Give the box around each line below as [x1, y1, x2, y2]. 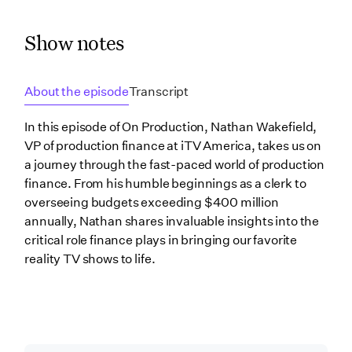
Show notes [24, 28, 124, 56]
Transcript [128, 83, 189, 99]
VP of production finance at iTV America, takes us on [24, 137, 322, 153]
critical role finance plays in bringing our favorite [24, 232, 298, 247]
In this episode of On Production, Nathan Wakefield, [24, 119, 317, 134]
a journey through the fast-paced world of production [24, 156, 325, 172]
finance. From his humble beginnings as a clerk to [24, 175, 306, 191]
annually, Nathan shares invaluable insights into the [24, 213, 320, 229]
